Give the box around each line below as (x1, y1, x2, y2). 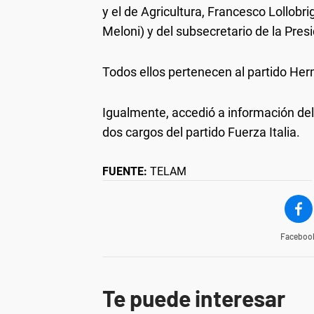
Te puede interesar (102, 285, 285, 311)
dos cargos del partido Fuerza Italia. (102, 125, 300, 139)
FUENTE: (102, 165, 147, 178)
